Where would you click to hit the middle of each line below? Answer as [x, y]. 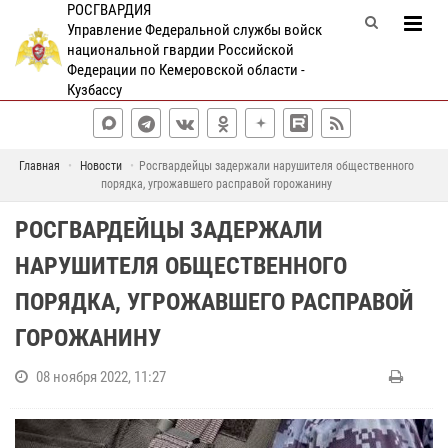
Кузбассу [94, 90]
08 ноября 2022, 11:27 [101, 377]
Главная [39, 166]
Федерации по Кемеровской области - [185, 70]
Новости [101, 166]
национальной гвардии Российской [180, 50]
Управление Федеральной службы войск [194, 30]
